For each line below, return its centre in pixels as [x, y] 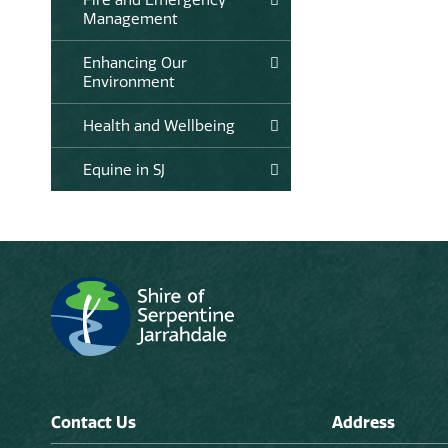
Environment [129, 81]
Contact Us [93, 421]
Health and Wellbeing [159, 125]
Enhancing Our [135, 62]
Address [363, 421]
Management [130, 18]
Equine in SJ [124, 169]
